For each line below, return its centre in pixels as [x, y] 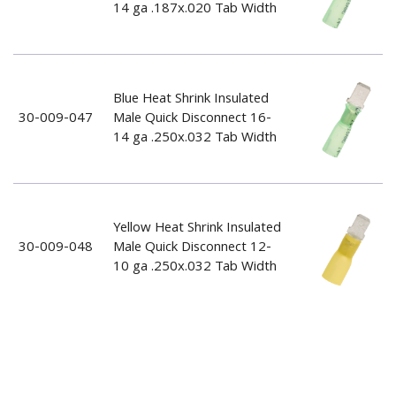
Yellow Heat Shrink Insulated [197, 228]
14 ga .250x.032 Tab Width [194, 138]
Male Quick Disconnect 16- [192, 119]
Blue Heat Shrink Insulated [190, 99]
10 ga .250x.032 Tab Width [194, 267]
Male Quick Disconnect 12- [192, 248]
